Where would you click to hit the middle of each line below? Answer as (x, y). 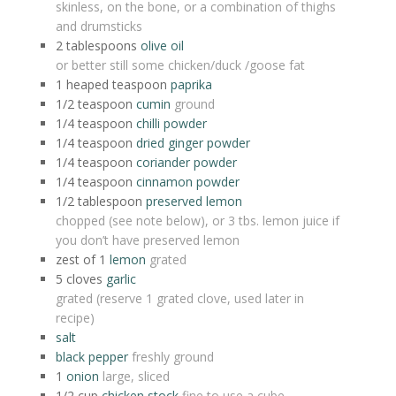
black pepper (92, 357)
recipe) (75, 318)
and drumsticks (99, 27)
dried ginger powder (193, 143)
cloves (84, 279)
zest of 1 (81, 260)
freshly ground (173, 357)
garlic (121, 279)
